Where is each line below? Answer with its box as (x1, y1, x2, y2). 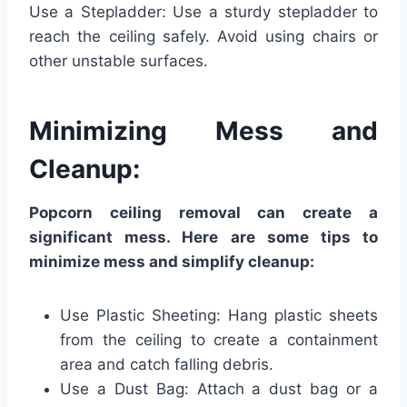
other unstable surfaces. (29, 51, 208, 70)
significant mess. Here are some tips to (29, 227, 378, 246)
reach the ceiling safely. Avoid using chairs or (29, 26, 378, 45)
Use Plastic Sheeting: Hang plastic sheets (60, 305, 378, 324)
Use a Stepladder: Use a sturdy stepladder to (29, 2, 378, 21)
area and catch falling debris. (60, 354, 273, 373)
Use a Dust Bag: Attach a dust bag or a (60, 379, 378, 398)
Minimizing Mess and (29, 114, 378, 146)
